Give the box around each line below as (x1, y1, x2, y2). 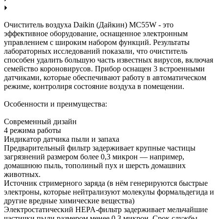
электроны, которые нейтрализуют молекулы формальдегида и (4, 187, 214, 196)
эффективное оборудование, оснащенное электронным (4, 29, 188, 38)
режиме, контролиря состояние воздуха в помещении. (4, 82, 184, 90)
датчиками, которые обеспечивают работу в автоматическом (4, 73, 206, 82)
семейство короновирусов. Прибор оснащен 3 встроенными (4, 64, 205, 73)
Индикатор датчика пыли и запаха (4, 134, 119, 143)
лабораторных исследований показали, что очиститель (4, 46, 187, 55)
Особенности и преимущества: (4, 99, 107, 108)
